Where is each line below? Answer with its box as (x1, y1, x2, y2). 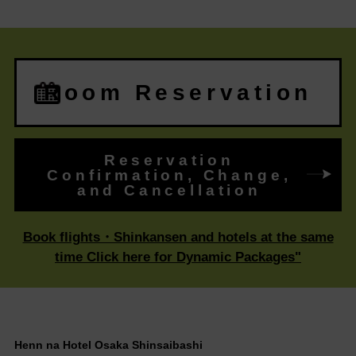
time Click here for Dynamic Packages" (55, 250, 301, 265)
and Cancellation (76, 181, 261, 199)
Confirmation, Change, (47, 166, 292, 184)
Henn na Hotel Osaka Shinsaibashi (14, 338, 203, 351)
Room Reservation (44, 80, 312, 106)
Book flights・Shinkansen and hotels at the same (22, 230, 334, 246)
